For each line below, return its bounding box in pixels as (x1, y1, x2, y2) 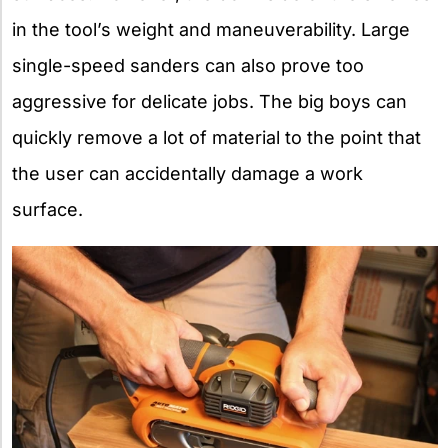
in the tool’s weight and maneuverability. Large (12, 18, 410, 40)
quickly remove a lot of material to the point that (12, 126, 421, 148)
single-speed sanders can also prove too (12, 54, 364, 76)
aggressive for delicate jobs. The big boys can (12, 90, 407, 112)
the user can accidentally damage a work (12, 162, 363, 184)
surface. (12, 198, 83, 220)
